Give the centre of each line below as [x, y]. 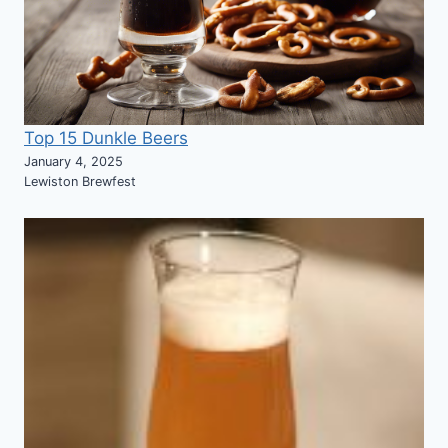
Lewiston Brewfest [80, 182]
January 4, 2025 [73, 162]
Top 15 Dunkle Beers [106, 138]
